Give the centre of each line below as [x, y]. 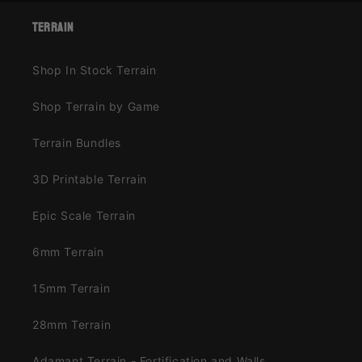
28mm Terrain [72, 325]
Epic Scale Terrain [84, 216]
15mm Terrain [72, 288]
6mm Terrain [68, 252]
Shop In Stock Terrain [95, 70]
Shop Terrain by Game [96, 107]
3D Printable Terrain [90, 179]
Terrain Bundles [77, 143]
